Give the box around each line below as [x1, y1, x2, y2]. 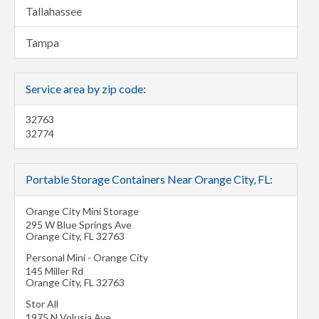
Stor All [26, 297, 58, 310]
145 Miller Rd [26, 264, 83, 277]
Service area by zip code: [26, 81, 146, 95]
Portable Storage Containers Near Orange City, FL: [26, 172, 273, 186]
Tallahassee [26, 4, 82, 18]
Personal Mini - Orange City [26, 251, 148, 263]
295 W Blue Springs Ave [26, 218, 132, 231]
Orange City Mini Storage [26, 204, 139, 217]
